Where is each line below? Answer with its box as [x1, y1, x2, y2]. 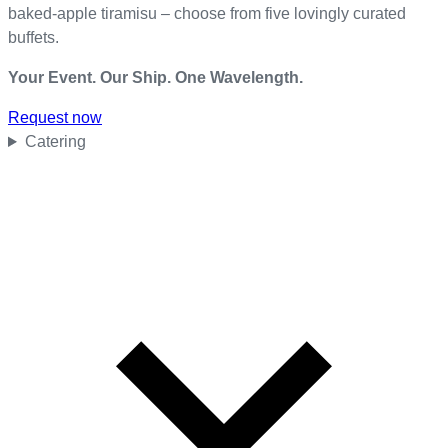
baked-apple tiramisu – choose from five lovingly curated [8, 5, 406, 23]
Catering [24, 133, 86, 151]
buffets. [8, 29, 59, 47]
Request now [8, 109, 102, 127]
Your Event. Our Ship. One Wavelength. [8, 69, 303, 87]
